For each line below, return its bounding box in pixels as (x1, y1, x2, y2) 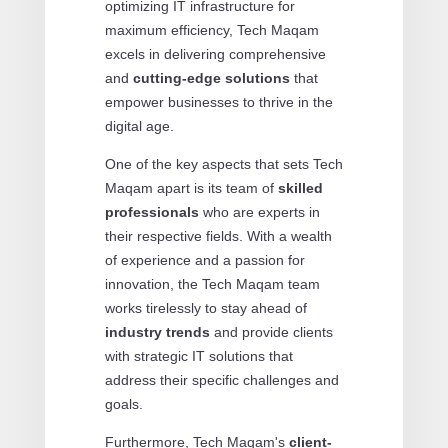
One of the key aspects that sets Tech (104, 155, 343, 172)
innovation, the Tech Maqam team (104, 275, 320, 292)
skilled (277, 179, 323, 196)
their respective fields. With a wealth (104, 227, 332, 244)
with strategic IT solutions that (104, 347, 293, 364)
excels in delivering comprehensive (104, 45, 326, 62)
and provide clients (209, 323, 333, 340)
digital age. (104, 117, 174, 134)
